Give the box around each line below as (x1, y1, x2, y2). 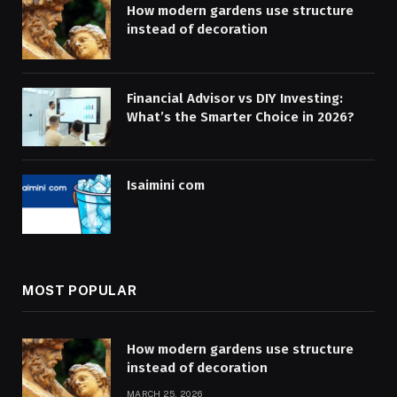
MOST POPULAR (22, 283, 137, 299)
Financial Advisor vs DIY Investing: (127, 90, 343, 106)
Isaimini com (127, 177, 205, 194)
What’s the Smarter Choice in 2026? (127, 108, 354, 125)
